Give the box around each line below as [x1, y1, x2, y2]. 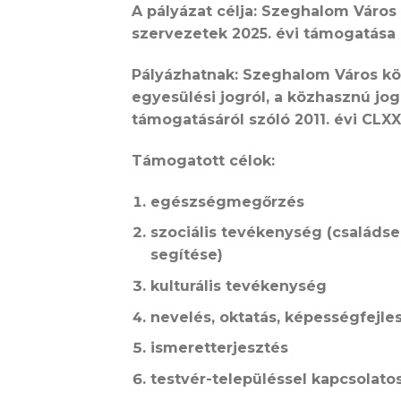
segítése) [149, 246, 223, 264]
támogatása [299, 25, 396, 43]
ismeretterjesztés [149, 339, 288, 357]
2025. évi [227, 25, 299, 43]
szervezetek [132, 25, 227, 43]
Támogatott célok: [132, 151, 275, 169]
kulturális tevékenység [149, 277, 327, 294]
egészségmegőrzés [149, 192, 304, 210]
